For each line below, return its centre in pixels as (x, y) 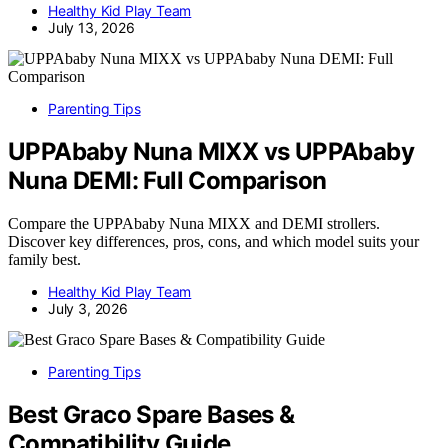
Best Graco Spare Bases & (151, 414)
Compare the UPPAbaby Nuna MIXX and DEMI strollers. (194, 224)
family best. (44, 260)
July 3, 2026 (88, 309)
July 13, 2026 (91, 28)
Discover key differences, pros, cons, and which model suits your (213, 242)
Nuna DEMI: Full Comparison (167, 181)
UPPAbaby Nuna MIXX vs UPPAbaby (211, 152)
